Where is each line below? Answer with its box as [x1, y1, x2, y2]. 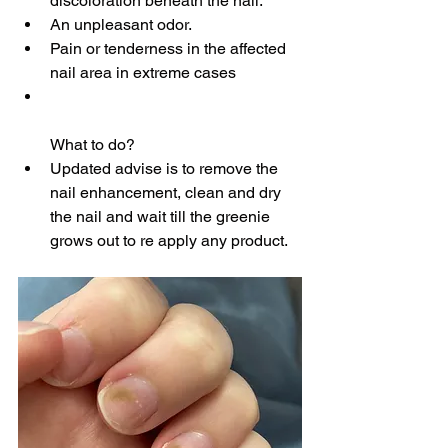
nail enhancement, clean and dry [50, 182, 285, 202]
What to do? [50, 134, 135, 154]
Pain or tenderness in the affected [50, 38, 290, 58]
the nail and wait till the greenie [50, 206, 274, 226]
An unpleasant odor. [50, 14, 192, 34]
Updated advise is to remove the [50, 158, 282, 178]
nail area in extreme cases [50, 62, 236, 82]
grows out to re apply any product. [50, 230, 288, 250]
